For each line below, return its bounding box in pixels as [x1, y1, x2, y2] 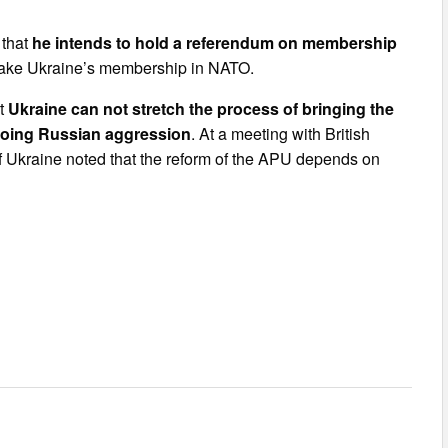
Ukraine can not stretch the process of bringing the [8, 96, 395, 120]
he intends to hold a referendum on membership [32, 30, 398, 54]
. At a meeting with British [191, 121, 371, 145]
